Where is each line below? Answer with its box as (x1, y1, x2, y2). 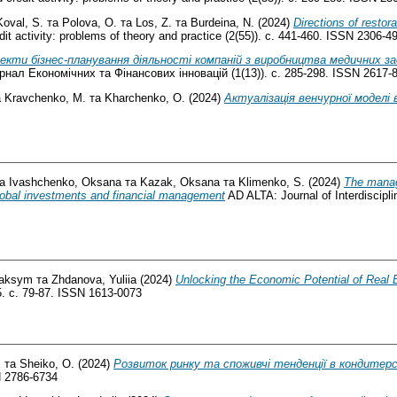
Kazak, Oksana (140, 175, 220, 189)
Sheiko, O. (19, 356, 74, 370)
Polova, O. (62, 15, 117, 29)
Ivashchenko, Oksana (9, 175, 121, 189)
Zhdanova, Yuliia (51, 272, 136, 286)
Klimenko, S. (238, 175, 305, 189)
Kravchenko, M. (4, 91, 86, 105)
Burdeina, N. (191, 15, 254, 29)
